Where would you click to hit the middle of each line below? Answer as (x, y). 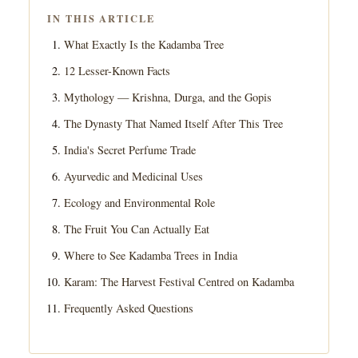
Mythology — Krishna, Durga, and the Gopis (168, 97)
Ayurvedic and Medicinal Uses (134, 177)
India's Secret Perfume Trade (130, 150)
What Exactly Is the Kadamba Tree (144, 45)
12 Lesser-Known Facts (117, 71)
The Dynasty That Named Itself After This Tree (174, 124)
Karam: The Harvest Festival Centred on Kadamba (179, 282)
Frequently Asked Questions (129, 308)
